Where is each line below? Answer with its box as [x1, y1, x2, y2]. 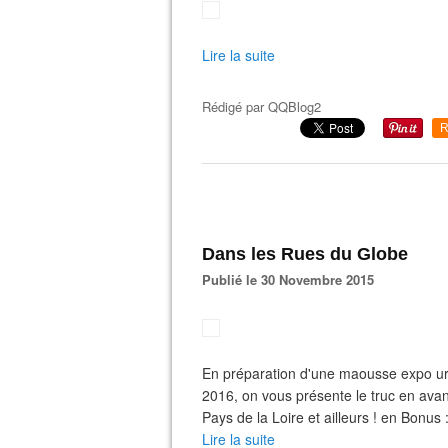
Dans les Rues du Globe [202, 244, 408, 264]
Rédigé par [202, 97, 268, 116]
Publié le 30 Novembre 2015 [211, 270, 374, 289]
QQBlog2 [268, 97, 321, 116]
